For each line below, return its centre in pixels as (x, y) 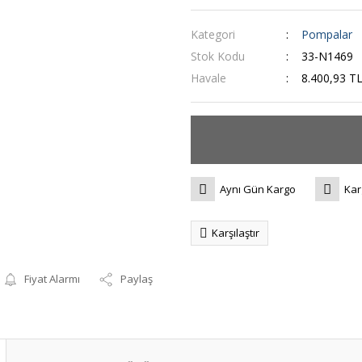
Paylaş (137, 279)
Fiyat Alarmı (53, 279)
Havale (208, 78)
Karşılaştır (236, 233)
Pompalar (326, 34)
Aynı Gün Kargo (258, 189)
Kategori (213, 34)
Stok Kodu (218, 56)
